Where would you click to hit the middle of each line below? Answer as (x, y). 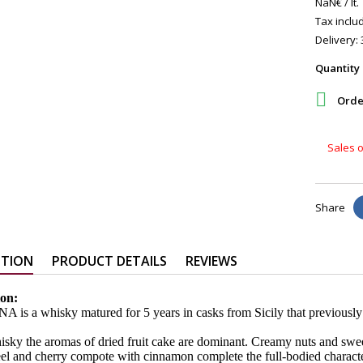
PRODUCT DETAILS (109, 261)
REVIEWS (211, 261)
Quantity (337, 68)
